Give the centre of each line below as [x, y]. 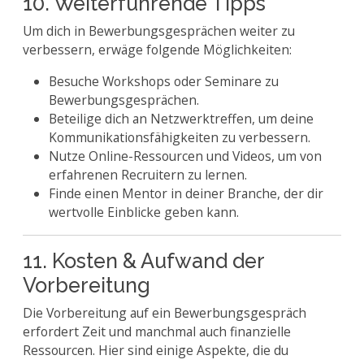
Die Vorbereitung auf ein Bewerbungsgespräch [165, 313]
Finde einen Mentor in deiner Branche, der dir [186, 193]
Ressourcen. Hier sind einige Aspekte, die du [156, 350]
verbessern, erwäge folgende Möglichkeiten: [157, 50]
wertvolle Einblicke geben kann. [144, 212]
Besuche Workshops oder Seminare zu [164, 81]
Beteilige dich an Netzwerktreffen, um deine [181, 119]
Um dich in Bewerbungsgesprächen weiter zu [159, 31]
